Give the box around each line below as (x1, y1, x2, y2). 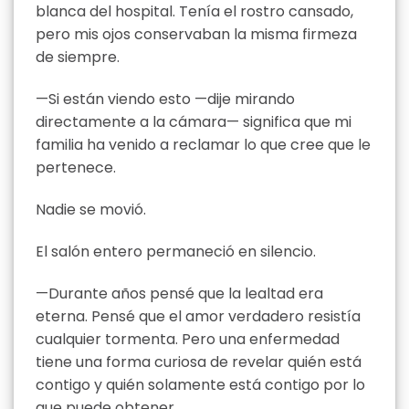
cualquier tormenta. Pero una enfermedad (36, 328, 340, 350)
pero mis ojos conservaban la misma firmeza (36, 24, 357, 46)
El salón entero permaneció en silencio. (36, 240, 316, 262)
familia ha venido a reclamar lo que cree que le (36, 134, 371, 156)
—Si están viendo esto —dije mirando (36, 89, 295, 110)
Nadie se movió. (36, 198, 146, 220)
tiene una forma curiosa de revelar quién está (36, 351, 362, 372)
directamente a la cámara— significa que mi (36, 111, 351, 133)
